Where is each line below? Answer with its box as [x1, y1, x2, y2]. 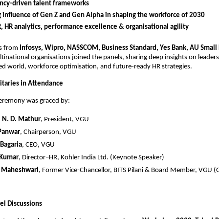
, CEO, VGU [22, 141, 55, 149]
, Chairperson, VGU [20, 128, 76, 136]
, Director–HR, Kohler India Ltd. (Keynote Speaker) [19, 153, 164, 161]
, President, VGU [41, 115, 89, 123]
